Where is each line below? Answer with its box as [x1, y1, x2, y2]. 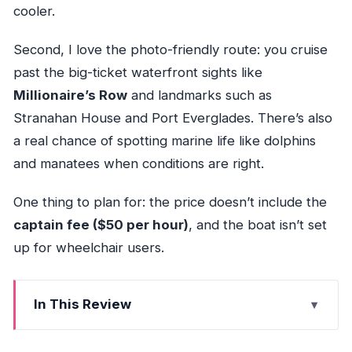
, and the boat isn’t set [188, 217, 327, 233]
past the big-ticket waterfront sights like [13, 64, 262, 81]
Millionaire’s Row [13, 87, 127, 104]
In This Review [34, 296, 132, 313]
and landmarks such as [126, 87, 272, 104]
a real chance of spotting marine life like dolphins [13, 133, 316, 149]
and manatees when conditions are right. [13, 156, 264, 172]
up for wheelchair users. [13, 240, 164, 256]
